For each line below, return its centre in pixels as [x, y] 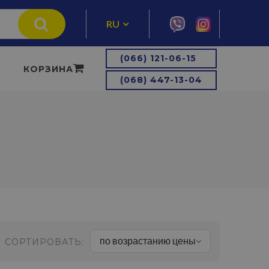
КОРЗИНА [48, 69]
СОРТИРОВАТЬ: [44, 242]
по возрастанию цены [148, 240]
